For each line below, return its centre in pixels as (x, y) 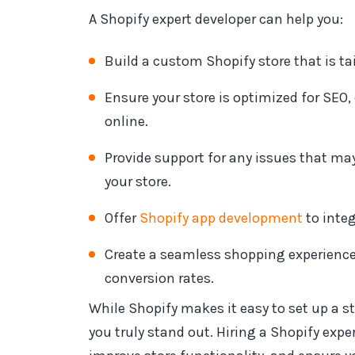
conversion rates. (159, 278)
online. (126, 121)
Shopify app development (221, 218)
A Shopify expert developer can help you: (216, 19)
